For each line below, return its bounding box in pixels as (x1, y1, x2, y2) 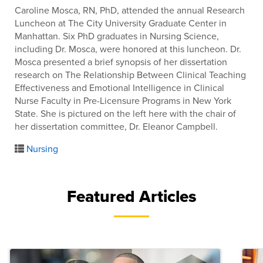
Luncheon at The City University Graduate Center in (15, 16, 227, 29)
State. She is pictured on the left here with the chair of (15, 107, 236, 120)
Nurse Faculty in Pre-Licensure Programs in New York (15, 94, 231, 107)
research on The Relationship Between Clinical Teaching (15, 68, 246, 81)
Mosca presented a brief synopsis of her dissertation (15, 55, 227, 68)
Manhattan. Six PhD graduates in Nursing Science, (15, 29, 219, 42)
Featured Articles (66, 184, 197, 208)
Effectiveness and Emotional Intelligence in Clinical (15, 81, 224, 94)
